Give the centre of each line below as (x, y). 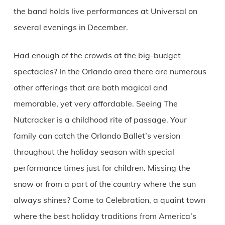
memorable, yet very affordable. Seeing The (95, 103)
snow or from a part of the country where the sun (104, 184)
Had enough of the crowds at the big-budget (97, 55)
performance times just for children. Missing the (102, 167)
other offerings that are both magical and (90, 87)
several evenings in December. (71, 27)
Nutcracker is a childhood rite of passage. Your (100, 119)
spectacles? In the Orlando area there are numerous (110, 71)
